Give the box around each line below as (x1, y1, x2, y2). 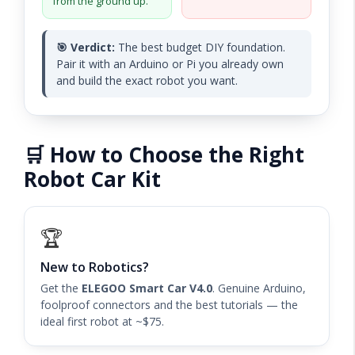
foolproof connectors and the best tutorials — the (40, 296, 298, 312)
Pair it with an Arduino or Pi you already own (56, 55, 284, 71)
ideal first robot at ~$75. (40, 313, 164, 329)
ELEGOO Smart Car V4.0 (82, 280, 212, 296)
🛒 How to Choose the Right (24, 139, 304, 169)
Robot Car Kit (24, 164, 161, 193)
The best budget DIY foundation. (115, 39, 285, 55)
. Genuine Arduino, (212, 280, 306, 296)
